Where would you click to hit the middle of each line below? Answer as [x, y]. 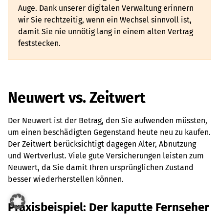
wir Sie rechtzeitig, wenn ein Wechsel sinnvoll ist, [105, 20]
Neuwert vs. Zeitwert [77, 98]
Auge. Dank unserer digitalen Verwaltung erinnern [106, 8]
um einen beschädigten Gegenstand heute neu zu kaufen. [109, 132]
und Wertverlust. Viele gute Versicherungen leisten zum [106, 156]
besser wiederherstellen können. [66, 179]
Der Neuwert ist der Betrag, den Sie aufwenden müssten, [108, 120]
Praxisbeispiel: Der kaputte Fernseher [109, 207]
